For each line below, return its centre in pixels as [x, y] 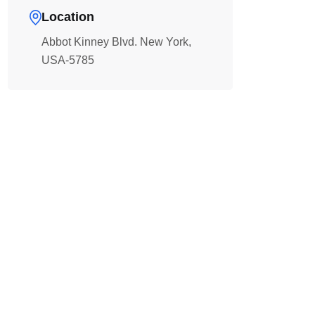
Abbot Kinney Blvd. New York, [117, 42]
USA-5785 [68, 60]
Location [68, 17]
